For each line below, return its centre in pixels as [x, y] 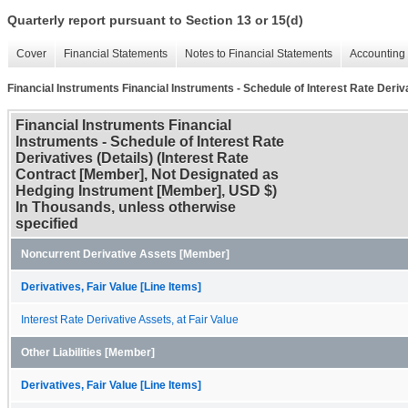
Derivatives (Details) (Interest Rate [132, 158]
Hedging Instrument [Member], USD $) [146, 190]
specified [47, 223]
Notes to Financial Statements [259, 54]
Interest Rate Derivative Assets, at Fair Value [130, 319]
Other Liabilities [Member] [88, 352]
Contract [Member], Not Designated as [147, 174]
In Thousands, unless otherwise [126, 207]
